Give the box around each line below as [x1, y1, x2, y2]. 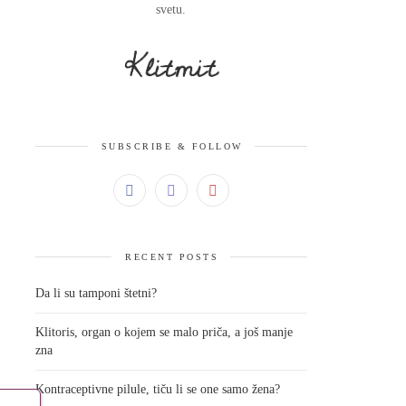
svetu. [156, 3, 186, 17]
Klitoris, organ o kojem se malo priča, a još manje [34, 324, 293, 339]
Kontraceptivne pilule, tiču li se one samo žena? [34, 382, 280, 396]
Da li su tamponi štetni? [34, 285, 157, 300]
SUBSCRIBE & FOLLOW [101, 140, 243, 151]
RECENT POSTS [125, 251, 218, 262]
